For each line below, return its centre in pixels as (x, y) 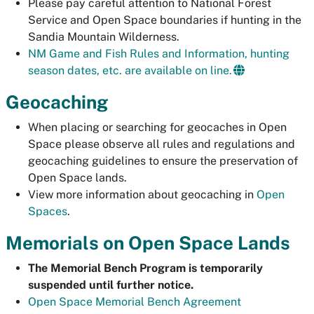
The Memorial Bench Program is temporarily (145, 268)
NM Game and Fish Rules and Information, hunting (159, 54)
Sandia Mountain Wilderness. (104, 37)
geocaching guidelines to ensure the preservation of (163, 161)
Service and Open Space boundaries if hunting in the (165, 20)
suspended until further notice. (111, 285)
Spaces (48, 211)
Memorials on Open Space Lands (148, 243)
